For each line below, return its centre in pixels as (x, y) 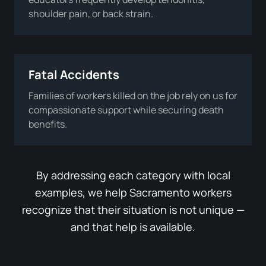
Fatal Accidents (74, 74)
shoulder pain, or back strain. (91, 13)
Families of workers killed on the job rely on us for (133, 95)
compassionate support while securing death (126, 110)
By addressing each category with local (133, 175)
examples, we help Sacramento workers (133, 192)
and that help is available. (133, 227)
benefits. (48, 124)
